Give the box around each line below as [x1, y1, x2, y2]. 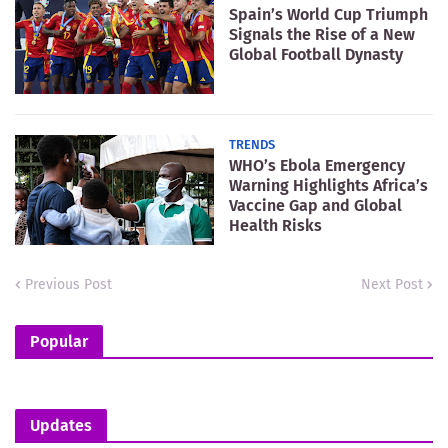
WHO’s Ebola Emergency [229, 156, 405, 175]
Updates [30, 416, 92, 435]
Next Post [361, 276, 423, 293]
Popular [30, 332, 88, 351]
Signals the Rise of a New [229, 25, 415, 44]
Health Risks [229, 216, 322, 235]
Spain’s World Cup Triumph [229, 5, 428, 24]
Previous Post [25, 276, 112, 293]
